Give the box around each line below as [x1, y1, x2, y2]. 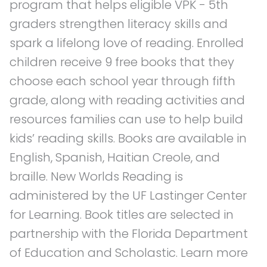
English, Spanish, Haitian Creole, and [10, 149, 220, 166]
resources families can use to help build [10, 111, 243, 128]
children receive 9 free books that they [10, 54, 234, 71]
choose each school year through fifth [10, 73, 235, 90]
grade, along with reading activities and [10, 92, 245, 109]
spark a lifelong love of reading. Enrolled [10, 35, 244, 52]
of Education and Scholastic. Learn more [10, 244, 248, 262]
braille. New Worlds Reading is [10, 168, 183, 185]
